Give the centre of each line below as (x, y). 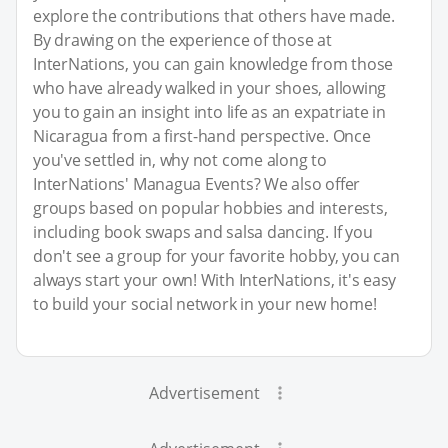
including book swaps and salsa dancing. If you (203, 232)
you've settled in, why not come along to (180, 160)
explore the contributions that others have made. (214, 16)
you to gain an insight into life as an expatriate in (210, 112)
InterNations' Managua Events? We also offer (197, 184)
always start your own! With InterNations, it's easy (215, 280)
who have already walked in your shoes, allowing (210, 88)
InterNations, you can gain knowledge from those (213, 64)
